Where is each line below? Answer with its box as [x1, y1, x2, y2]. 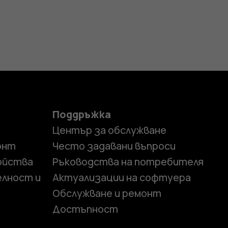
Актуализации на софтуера [52, 170, 191, 184]
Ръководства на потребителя [52, 154, 204, 168]
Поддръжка [52, 107, 111, 121]
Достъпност [52, 202, 118, 216]
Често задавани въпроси [52, 138, 176, 153]
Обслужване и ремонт [52, 186, 161, 200]
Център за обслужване [52, 123, 166, 137]
